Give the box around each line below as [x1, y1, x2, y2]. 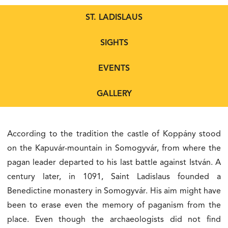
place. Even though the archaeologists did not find [7, 216, 221, 224]
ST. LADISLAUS [85, 14, 142, 22]
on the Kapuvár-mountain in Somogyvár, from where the [7, 145, 221, 153]
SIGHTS [100, 39, 128, 47]
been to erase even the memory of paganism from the [7, 202, 221, 210]
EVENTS [98, 65, 130, 73]
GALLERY [96, 90, 132, 98]
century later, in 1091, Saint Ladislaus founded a [7, 173, 221, 181]
